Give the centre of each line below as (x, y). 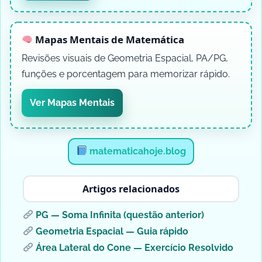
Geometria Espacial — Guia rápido (112, 231)
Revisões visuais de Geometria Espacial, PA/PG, (125, 58)
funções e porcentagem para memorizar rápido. (126, 74)
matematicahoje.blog (136, 151)
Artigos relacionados (131, 189)
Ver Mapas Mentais (72, 102)
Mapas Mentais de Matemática (109, 39)
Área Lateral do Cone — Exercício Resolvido (134, 247)
